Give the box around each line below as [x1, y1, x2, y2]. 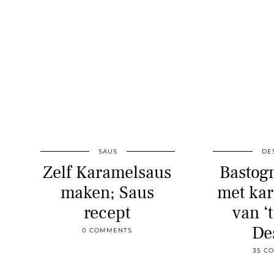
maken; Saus [60, 182, 154, 204]
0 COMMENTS [82, 226, 133, 235]
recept [84, 202, 131, 224]
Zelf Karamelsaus [43, 161, 172, 184]
